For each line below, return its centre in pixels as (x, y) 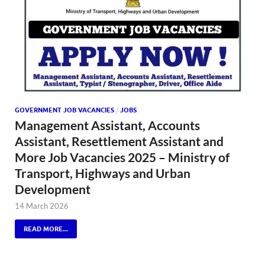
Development (53, 189)
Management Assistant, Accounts (107, 125)
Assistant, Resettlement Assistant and (119, 141)
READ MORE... (46, 229)
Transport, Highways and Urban (103, 173)
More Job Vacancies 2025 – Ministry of (122, 157)
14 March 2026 (42, 206)
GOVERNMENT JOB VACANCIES (64, 110)
